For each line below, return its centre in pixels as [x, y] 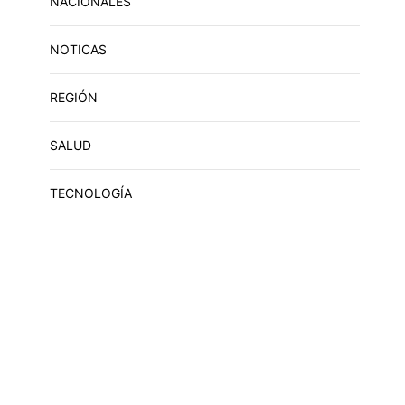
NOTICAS [78, 49]
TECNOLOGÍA [90, 193]
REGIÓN [73, 97]
